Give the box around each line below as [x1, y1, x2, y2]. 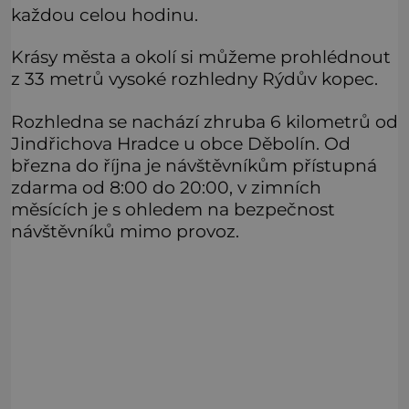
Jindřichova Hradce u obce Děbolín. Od [11, 131, 351, 154]
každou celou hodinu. [11, 4, 198, 26]
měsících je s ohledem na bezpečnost [11, 197, 335, 220]
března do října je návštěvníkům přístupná [11, 153, 377, 176]
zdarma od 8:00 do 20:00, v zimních [11, 175, 321, 198]
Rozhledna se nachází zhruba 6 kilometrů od [11, 110, 398, 132]
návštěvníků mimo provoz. [11, 219, 239, 242]
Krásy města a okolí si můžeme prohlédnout [11, 46, 391, 68]
